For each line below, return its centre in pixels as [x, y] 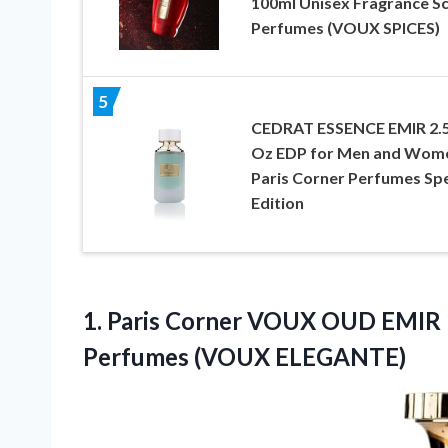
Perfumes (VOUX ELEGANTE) [244, 357]
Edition [277, 202]
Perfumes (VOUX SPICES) [345, 28]
